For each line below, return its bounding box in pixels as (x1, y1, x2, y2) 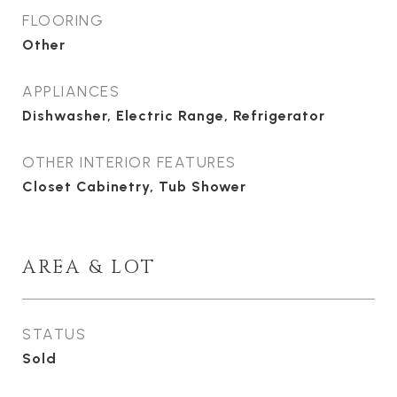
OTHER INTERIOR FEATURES (22, 153, 237, 171)
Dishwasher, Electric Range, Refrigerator (22, 107, 325, 124)
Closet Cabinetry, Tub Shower (22, 178, 246, 195)
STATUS (22, 325, 86, 343)
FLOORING (22, 12, 104, 29)
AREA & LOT (22, 255, 156, 280)
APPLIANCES (22, 82, 120, 100)
